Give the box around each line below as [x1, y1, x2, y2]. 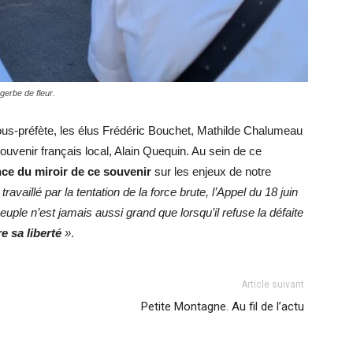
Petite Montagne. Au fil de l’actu [141, 299, 304, 314]
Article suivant [241, 279, 304, 291]
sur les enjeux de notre [151, 165, 271, 179]
